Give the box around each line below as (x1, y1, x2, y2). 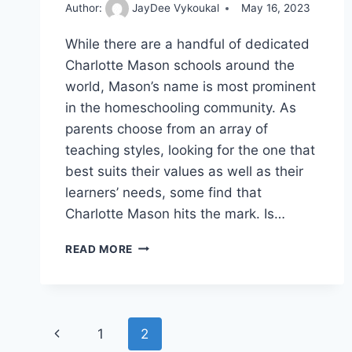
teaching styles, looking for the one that (65, 141, 315, 158)
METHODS (132, 337, 190, 350)
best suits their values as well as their (65, 163, 303, 179)
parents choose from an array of (65, 120, 268, 137)
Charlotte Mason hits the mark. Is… (65, 205, 285, 222)
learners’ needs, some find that (65, 184, 262, 200)
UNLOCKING (132, 238, 202, 251)
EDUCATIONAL (132, 321, 216, 334)
